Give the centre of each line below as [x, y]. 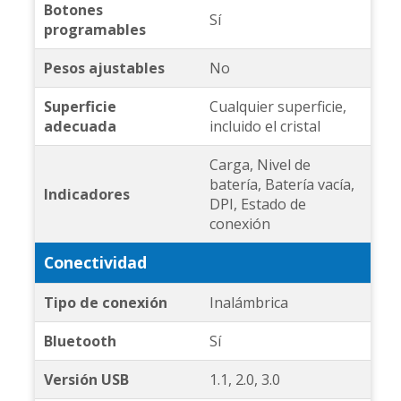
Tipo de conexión [105, 303]
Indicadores [86, 195]
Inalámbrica [248, 303]
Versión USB [86, 380]
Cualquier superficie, [277, 107]
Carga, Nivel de [260, 165]
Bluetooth [80, 341]
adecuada [80, 127]
